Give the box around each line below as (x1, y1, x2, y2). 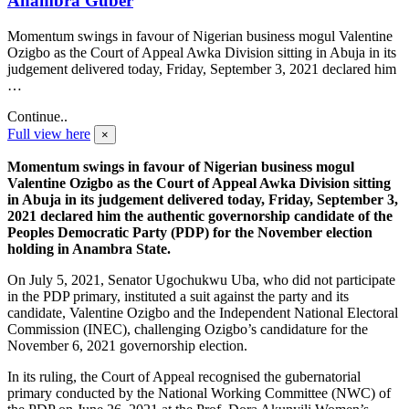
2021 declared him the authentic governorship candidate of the (7, 207, 393, 224)
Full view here (7, 125, 90, 142)
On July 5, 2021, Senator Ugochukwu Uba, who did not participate (7, 271, 395, 288)
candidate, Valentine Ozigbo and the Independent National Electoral (7, 304, 398, 320)
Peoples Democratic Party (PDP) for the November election (7, 224, 372, 240)
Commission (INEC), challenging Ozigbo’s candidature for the (7, 320, 368, 337)
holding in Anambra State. (7, 240, 171, 257)
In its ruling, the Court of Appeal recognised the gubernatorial (7, 368, 361, 384)
